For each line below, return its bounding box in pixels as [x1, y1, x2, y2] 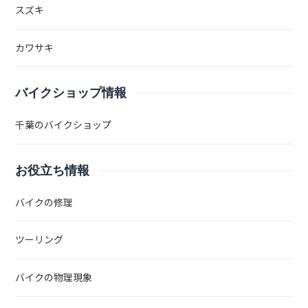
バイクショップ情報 [15, 86, 127, 100]
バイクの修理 [15, 195, 74, 210]
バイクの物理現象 [15, 270, 93, 285]
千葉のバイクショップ [15, 118, 112, 133]
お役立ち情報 [15, 163, 90, 177]
